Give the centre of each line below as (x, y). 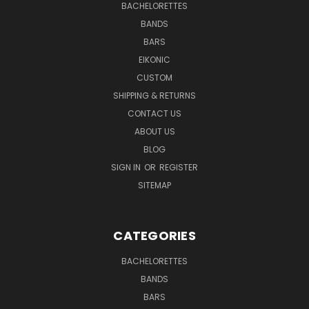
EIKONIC (154, 59)
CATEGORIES (154, 235)
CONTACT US (154, 113)
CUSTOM (154, 77)
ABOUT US (154, 131)
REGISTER (179, 167)
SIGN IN (127, 167)
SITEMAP (154, 185)
